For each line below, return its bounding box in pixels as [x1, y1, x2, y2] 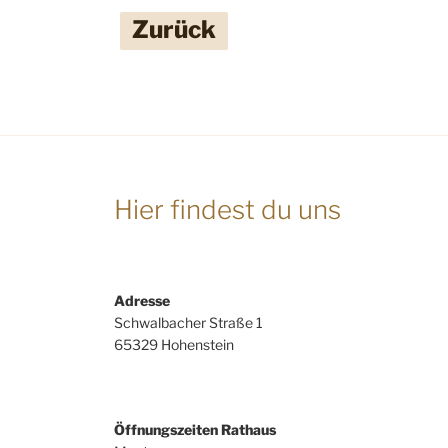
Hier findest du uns [114, 194, 341, 226]
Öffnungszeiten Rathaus [114, 420, 276, 438]
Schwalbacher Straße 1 [114, 313, 263, 331]
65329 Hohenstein [114, 335, 234, 353]
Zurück [132, 14, 216, 44]
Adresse [114, 291, 170, 309]
